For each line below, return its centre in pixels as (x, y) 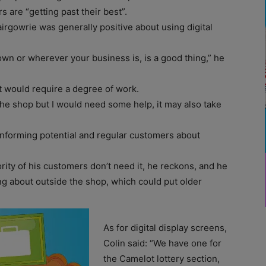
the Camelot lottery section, (161, 258)
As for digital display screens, (165, 227)
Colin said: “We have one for (162, 243)
